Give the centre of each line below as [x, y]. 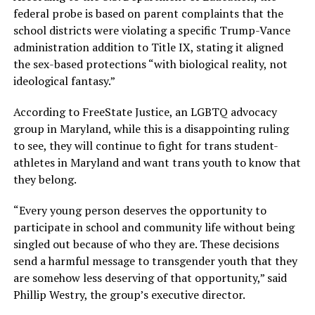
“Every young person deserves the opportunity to [140, 210]
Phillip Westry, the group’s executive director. [129, 294]
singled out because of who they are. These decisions [146, 244]
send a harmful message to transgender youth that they [155, 261]
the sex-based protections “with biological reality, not [150, 64]
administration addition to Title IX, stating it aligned [148, 47]
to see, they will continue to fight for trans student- [146, 145]
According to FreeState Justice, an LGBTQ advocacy [145, 111]
